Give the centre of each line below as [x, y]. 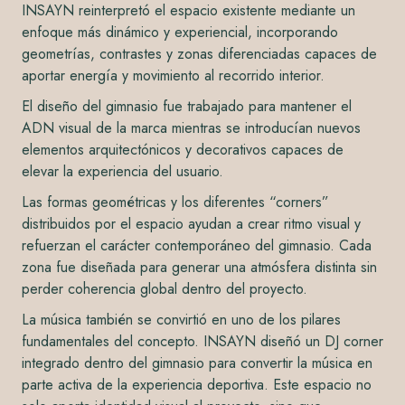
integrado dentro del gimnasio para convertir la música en [197, 363]
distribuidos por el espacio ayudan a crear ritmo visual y [191, 223]
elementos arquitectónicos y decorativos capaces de [183, 149]
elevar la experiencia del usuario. [122, 171]
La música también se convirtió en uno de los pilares [181, 319]
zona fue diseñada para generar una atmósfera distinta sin [199, 267]
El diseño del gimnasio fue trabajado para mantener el [187, 106]
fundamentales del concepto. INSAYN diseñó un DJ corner [202, 341]
